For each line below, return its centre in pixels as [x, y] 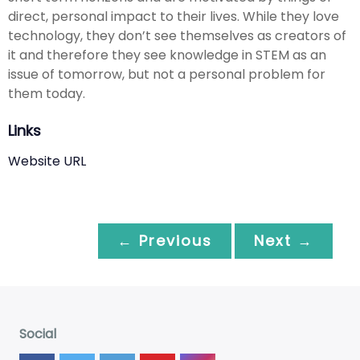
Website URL [47, 161]
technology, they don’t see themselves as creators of [177, 35]
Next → [284, 240]
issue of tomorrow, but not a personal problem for [167, 74]
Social [38, 333]
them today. [47, 93]
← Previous [165, 240]
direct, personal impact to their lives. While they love [174, 16]
